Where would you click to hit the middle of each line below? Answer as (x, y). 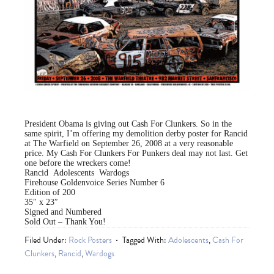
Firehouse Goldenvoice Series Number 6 (94, 183)
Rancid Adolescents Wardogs (77, 173)
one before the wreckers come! (78, 163)
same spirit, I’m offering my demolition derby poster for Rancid (136, 134)
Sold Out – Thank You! (65, 222)
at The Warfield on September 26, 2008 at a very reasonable (129, 144)
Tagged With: (145, 240)
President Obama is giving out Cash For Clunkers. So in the (128, 124)
